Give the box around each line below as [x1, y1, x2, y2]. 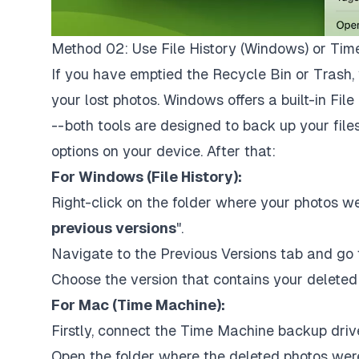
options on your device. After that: [51, 143, 276, 160]
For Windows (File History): [51, 168, 242, 186]
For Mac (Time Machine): [51, 296, 225, 314]
